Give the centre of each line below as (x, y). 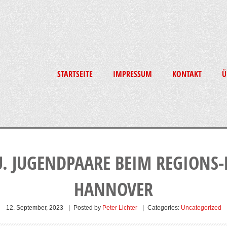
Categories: (163, 208)
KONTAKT (187, 74)
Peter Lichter (120, 208)
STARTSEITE (75, 74)
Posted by (88, 208)
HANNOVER (113, 189)
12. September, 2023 (34, 208)
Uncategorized (201, 208)
